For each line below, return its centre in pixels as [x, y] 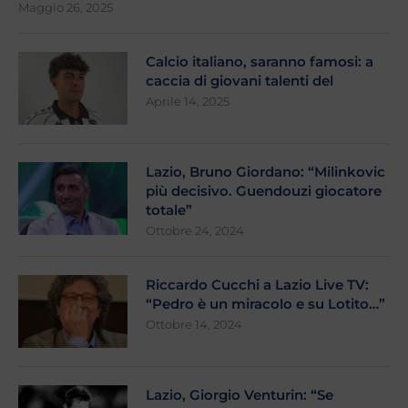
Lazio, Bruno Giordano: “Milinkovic [265, 172]
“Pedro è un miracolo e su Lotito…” [265, 304]
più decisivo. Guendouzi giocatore [264, 191]
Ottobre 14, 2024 [194, 325]
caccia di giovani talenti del [240, 81]
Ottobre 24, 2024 [195, 231]
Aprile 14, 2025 [188, 102]
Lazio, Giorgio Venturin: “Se [240, 395]
